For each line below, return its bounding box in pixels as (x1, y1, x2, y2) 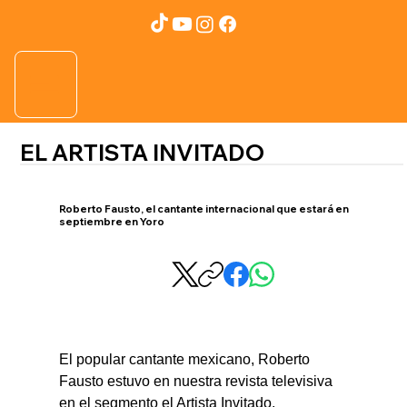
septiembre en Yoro (59, 215, 165, 229)
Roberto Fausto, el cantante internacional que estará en (59, 203, 350, 216)
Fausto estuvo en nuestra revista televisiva (59, 372, 337, 389)
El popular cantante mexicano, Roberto (59, 351, 314, 367)
